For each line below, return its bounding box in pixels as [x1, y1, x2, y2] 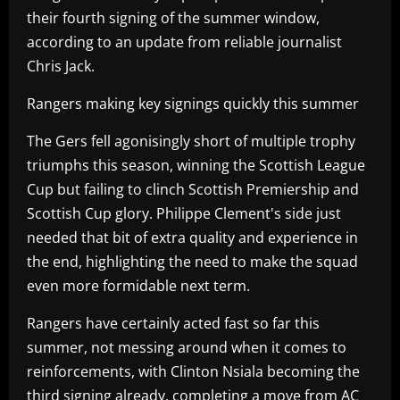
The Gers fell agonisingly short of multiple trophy [27, 130, 355, 151]
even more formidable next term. [27, 275, 250, 296]
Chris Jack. [27, 55, 95, 76]
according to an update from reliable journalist [27, 31, 342, 52]
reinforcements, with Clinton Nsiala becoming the [27, 361, 360, 381]
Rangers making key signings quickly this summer [27, 93, 359, 113]
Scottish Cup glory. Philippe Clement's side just [27, 203, 341, 223]
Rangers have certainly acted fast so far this [27, 312, 320, 333]
